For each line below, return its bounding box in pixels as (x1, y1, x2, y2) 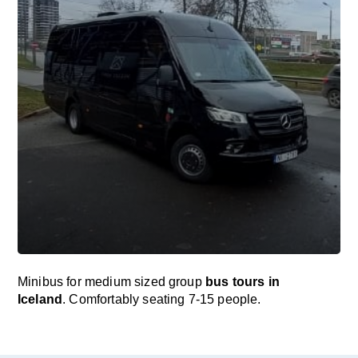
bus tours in (205, 275, 280, 288)
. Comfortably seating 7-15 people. (62, 292, 261, 306)
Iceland (18, 292, 63, 306)
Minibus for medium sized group (18, 275, 205, 288)
